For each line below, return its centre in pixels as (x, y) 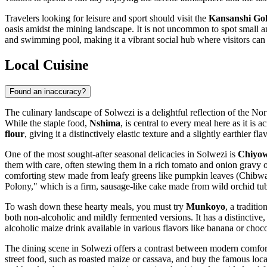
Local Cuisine (47, 65)
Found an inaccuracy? (48, 92)
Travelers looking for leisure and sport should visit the (107, 18)
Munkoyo (206, 207)
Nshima (105, 123)
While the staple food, (47, 123)
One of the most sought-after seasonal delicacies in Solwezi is (121, 154)
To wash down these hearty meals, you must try (95, 207)
